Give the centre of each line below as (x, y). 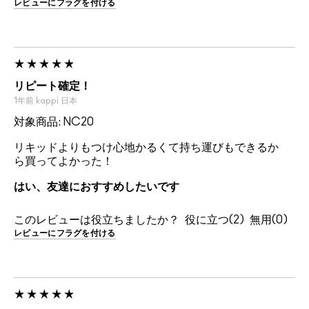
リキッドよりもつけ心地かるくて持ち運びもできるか (146, 148)
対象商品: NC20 (54, 122)
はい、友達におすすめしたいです (97, 187)
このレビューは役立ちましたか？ (97, 220)
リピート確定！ (52, 87)
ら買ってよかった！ (63, 162)
